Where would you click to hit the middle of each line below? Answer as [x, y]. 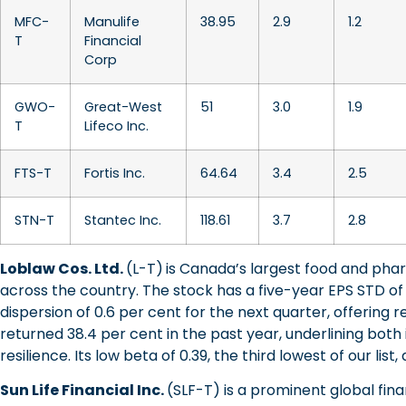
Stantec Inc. [123, 220]
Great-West [123, 106]
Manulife [112, 21]
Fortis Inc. [115, 173]
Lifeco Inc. [116, 126]
